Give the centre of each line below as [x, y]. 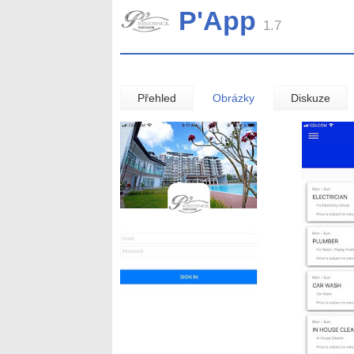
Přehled [157, 98]
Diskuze [311, 98]
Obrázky [233, 98]
